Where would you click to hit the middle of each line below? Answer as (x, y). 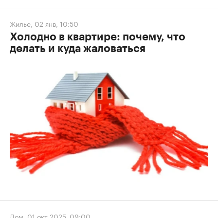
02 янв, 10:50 (56, 24)
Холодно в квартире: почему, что (98, 37)
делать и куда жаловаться (78, 49)
